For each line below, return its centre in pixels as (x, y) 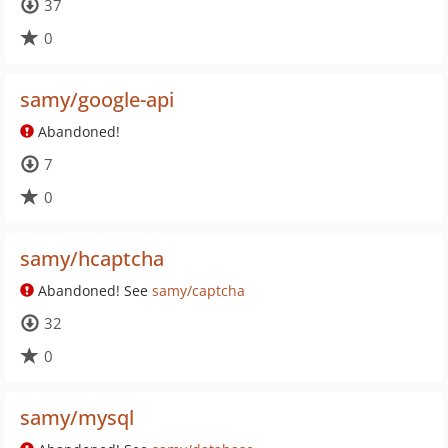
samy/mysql (77, 417)
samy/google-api (97, 99)
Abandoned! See (93, 290)
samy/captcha (198, 290)
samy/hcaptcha (92, 258)
